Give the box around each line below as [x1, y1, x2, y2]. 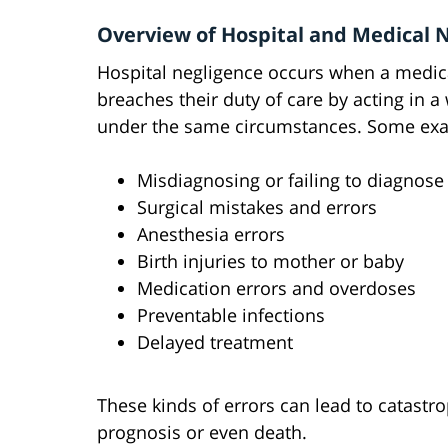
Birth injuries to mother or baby [137, 249, 404, 274]
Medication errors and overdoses [137, 276, 416, 301]
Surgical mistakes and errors [137, 195, 377, 220]
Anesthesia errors [137, 222, 285, 247]
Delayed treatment [137, 330, 293, 355]
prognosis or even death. [97, 420, 307, 445]
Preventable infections [137, 303, 325, 328]
